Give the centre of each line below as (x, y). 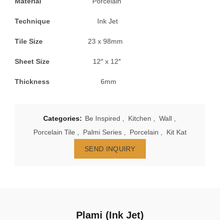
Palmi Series (102, 132)
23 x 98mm (83, 41)
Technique (56, 21)
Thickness (58, 82)
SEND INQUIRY (110, 149)
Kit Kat (177, 132)
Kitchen (140, 118)
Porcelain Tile (54, 132)
